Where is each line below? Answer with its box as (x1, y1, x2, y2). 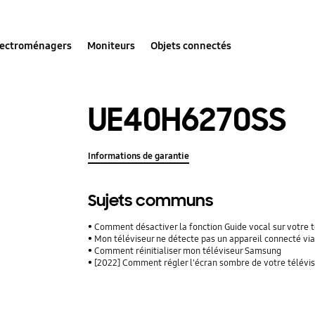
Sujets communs (88, 190, 214, 211)
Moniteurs (87, 39, 136, 52)
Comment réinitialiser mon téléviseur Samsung (94, 245, 282, 257)
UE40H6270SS (88, 98, 287, 141)
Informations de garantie (88, 150, 190, 162)
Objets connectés (150, 39, 232, 52)
